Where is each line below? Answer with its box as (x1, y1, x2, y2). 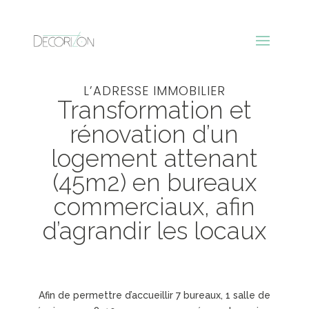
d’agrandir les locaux (42, 217, 266, 245)
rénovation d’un (70, 120, 239, 148)
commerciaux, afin (53, 192, 255, 221)
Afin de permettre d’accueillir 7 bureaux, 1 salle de (38, 290, 270, 301)
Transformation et (57, 96, 252, 124)
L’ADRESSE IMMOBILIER (83, 82, 226, 99)
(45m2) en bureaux (52, 168, 257, 197)
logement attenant (50, 144, 258, 172)
